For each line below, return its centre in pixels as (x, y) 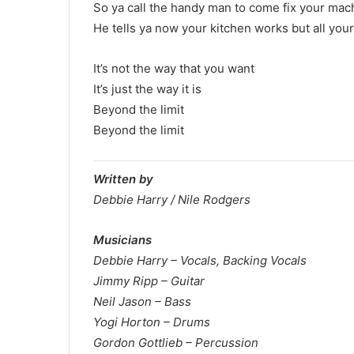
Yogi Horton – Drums (152, 322)
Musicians (122, 240)
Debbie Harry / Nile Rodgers (172, 200)
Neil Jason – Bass (142, 301)
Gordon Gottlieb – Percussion (176, 343)
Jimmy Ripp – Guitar (149, 281)
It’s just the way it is (147, 89)
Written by (123, 179)
